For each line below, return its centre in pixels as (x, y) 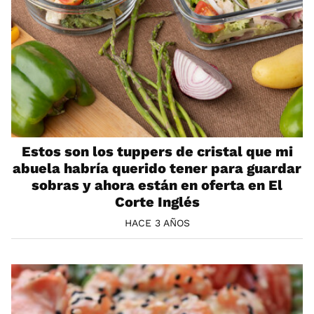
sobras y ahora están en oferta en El (157, 185)
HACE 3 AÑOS (157, 223)
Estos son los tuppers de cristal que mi (157, 152)
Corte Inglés (157, 202)
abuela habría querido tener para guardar (157, 169)
